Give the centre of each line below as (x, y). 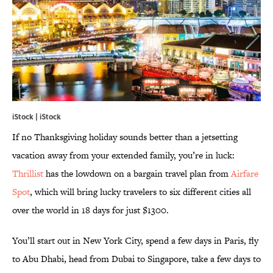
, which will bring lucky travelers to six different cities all (140, 192)
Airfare (245, 174)
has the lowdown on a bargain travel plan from (137, 174)
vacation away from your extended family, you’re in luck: (123, 155)
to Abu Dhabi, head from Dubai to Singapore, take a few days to (136, 259)
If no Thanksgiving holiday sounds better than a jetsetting (125, 137)
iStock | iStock (37, 117)
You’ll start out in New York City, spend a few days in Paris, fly (135, 241)
